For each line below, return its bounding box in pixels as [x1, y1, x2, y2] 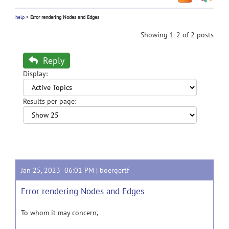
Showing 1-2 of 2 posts [141, 30, 214, 39]
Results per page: [23, 97, 76, 106]
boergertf [100, 166, 129, 175]
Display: [23, 69, 48, 78]
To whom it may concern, [21, 208, 98, 217]
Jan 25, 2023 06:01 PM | [21, 166, 100, 175]
